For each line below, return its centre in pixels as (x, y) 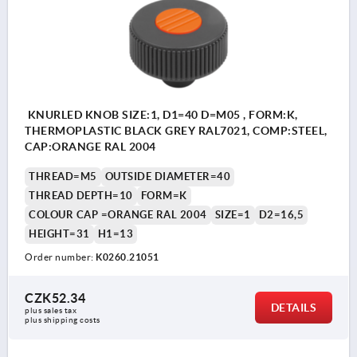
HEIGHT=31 (59, 234)
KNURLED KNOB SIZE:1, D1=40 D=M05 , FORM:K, (161, 115)
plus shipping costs (63, 320)
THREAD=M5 (63, 177)
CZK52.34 (55, 298)
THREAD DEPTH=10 (81, 196)
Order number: (60, 257)
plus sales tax (52, 311)
